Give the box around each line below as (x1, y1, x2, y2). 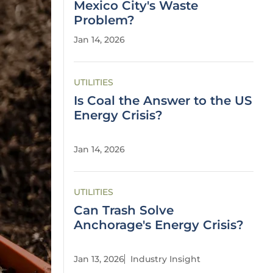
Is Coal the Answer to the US (74, 93, 252, 108)
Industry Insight (130, 253, 200, 264)
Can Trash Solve (74, 203, 174, 218)
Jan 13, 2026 (74, 253, 124, 264)
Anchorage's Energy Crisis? (74, 218, 244, 232)
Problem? (74, 13, 135, 27)
